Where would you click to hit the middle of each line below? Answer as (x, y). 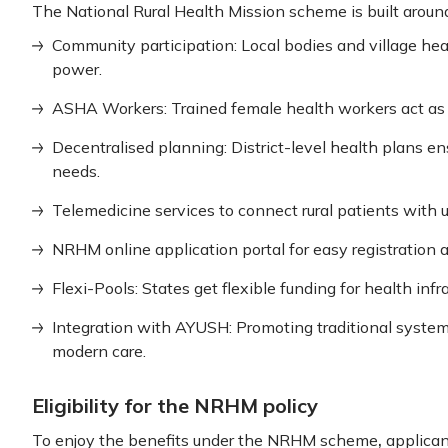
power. (77, 69)
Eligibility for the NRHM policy (175, 405)
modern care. (99, 351)
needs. (76, 171)
